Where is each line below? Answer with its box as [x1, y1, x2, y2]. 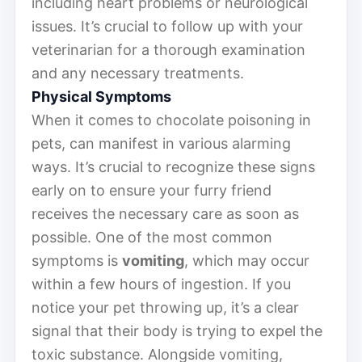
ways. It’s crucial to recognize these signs [32, 158, 315, 175]
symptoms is [32, 251, 122, 269]
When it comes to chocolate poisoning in [32, 111, 311, 128]
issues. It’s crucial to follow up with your [32, 17, 303, 35]
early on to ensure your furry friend [32, 181, 271, 199]
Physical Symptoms [32, 87, 171, 105]
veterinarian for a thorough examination [32, 40, 305, 58]
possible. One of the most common [32, 228, 272, 246]
